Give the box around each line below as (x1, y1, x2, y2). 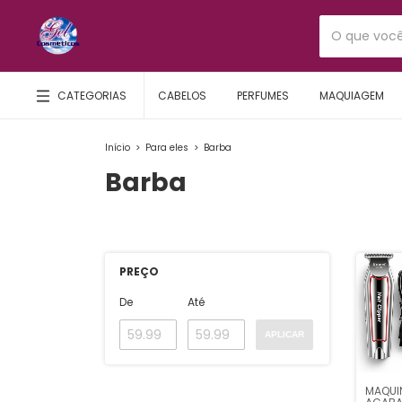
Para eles (145, 141, 188, 154)
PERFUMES (237, 88, 289, 103)
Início (105, 141, 130, 154)
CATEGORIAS (57, 87, 127, 103)
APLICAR (265, 329, 304, 339)
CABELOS (158, 88, 206, 103)
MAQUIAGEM (319, 88, 384, 103)
